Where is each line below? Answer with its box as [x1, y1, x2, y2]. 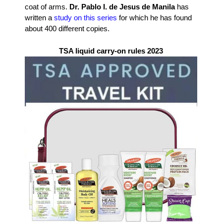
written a [25, 13, 52, 22]
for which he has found [117, 13, 192, 22]
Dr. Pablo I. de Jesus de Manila [69, 2, 175, 11]
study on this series [52, 13, 117, 22]
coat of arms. [25, 2, 69, 11]
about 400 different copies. [25, 24, 110, 33]
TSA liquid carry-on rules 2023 [59, 46, 163, 55]
